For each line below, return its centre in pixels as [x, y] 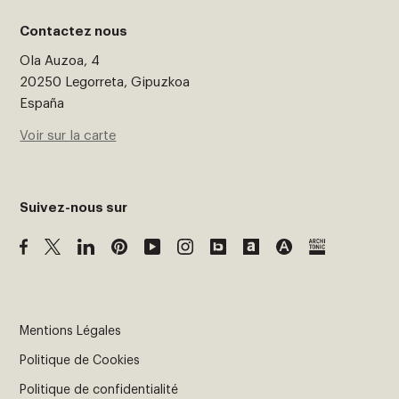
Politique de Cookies [80, 360]
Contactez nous [74, 31]
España [42, 103]
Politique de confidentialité [99, 390]
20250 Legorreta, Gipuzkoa [105, 82]
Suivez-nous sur [74, 208]
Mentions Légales [71, 331]
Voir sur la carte [68, 135]
